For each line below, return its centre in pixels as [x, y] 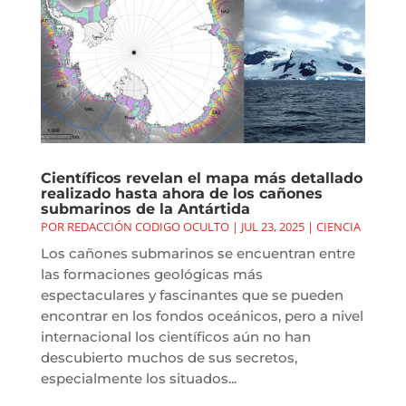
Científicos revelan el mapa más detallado [201, 179]
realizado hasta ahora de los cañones [181, 194]
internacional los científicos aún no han [175, 337]
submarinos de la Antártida [145, 209]
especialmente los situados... [138, 379]
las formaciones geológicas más [151, 275]
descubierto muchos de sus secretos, [169, 358]
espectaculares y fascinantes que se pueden [192, 295]
